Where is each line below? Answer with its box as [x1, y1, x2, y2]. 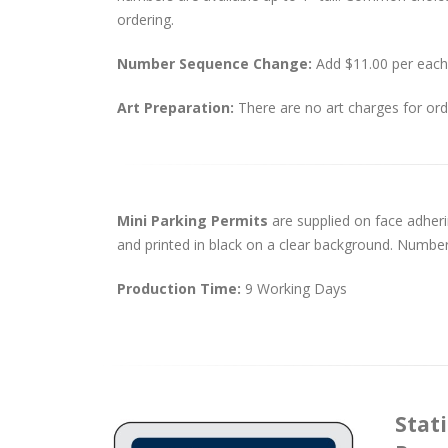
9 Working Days [245, 279, 347, 298]
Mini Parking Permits [117, 211, 272, 230]
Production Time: [117, 279, 245, 298]
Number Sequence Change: [117, 54, 316, 73]
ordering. [117, 10, 174, 29]
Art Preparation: [117, 98, 238, 117]
